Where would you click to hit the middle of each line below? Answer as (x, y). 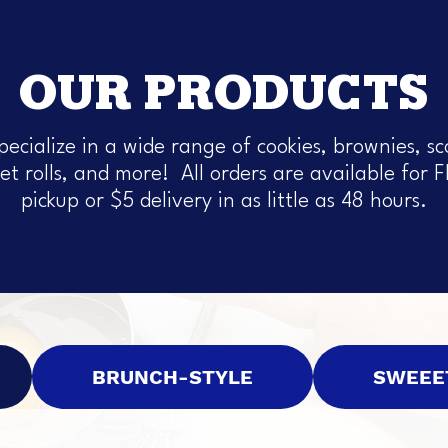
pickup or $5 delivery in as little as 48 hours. (223, 201)
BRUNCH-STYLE (172, 377)
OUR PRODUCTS (224, 96)
